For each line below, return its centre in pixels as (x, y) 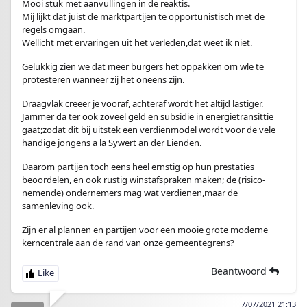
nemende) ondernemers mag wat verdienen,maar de (130, 193)
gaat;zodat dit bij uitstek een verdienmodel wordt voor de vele (149, 130)
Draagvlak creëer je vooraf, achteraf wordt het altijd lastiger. (143, 103)
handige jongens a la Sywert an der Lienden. (112, 143)
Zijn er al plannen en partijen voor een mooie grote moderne (145, 230)
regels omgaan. (53, 29)
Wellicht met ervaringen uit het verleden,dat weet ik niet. (137, 42)
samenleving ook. (58, 206)
